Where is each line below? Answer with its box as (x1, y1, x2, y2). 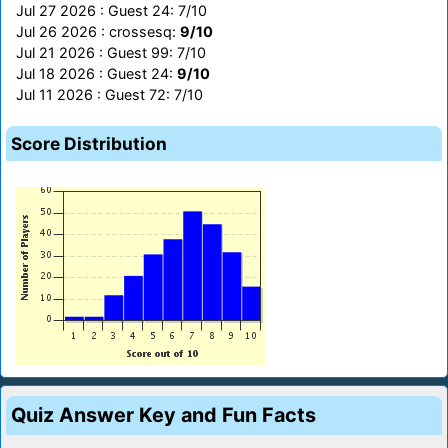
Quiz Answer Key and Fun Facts (11, 403, 316, 428)
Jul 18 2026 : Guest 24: (16, 65, 177, 83)
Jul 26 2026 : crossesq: (16, 23, 180, 41)
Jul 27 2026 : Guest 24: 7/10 (16, 2, 207, 20)
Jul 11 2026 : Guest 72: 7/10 (16, 86, 203, 104)
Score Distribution (11, 133, 167, 155)
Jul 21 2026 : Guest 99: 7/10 (16, 44, 206, 62)
